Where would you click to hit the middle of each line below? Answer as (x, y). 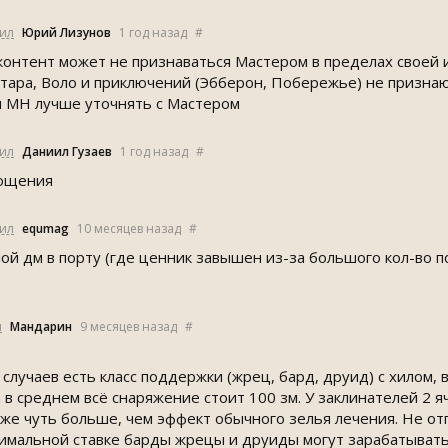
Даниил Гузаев (67, 151)
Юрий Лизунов (66, 32)
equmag (45, 228)
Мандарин (41, 326)
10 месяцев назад (129, 228)
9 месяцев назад (128, 326)
